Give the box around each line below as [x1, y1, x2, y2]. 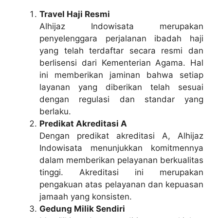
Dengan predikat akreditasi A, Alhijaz [39, 130, 203, 141]
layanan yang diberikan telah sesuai [39, 82, 203, 92]
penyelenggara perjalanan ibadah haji [39, 33, 203, 43]
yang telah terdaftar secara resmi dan [39, 45, 203, 55]
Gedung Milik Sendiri [39, 203, 125, 214]
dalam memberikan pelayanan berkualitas [39, 155, 203, 165]
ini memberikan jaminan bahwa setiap [39, 70, 203, 80]
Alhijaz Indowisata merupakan [39, 21, 203, 31]
